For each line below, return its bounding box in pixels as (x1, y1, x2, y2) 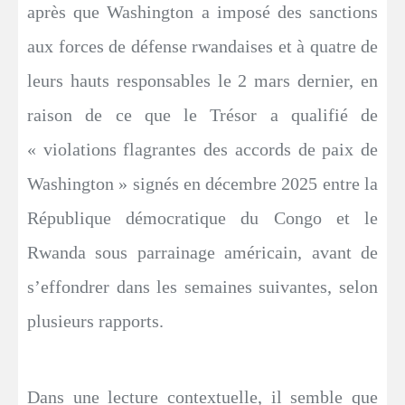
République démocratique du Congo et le (27, 208, 378, 228)
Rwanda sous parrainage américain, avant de (27, 242, 378, 262)
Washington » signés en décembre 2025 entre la (27, 174, 378, 193)
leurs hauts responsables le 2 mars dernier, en (27, 71, 378, 90)
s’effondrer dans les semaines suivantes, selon (27, 277, 378, 297)
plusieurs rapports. (27, 311, 164, 331)
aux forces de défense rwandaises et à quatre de (27, 36, 378, 56)
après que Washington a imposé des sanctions (27, 2, 378, 22)
